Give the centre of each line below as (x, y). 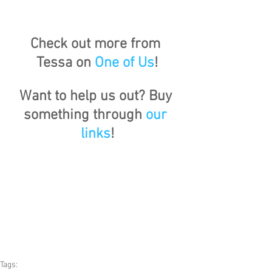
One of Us (124, 63)
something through (85, 115)
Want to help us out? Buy (97, 96)
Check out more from (97, 44)
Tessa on (66, 63)
